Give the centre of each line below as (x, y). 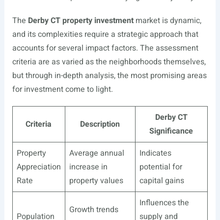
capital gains (162, 181)
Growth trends (94, 210)
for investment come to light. (62, 90)
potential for (161, 167)
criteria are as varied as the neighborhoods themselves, (109, 62)
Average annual (96, 153)
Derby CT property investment (81, 21)
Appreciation (39, 167)
